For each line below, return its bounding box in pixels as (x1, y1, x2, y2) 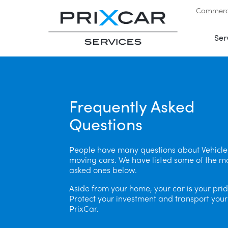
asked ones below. (69, 163, 137, 176)
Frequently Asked (69, 94, 194, 118)
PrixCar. (69, 202, 99, 214)
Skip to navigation (8, 8, 75, 20)
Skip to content (81, 8, 135, 20)
